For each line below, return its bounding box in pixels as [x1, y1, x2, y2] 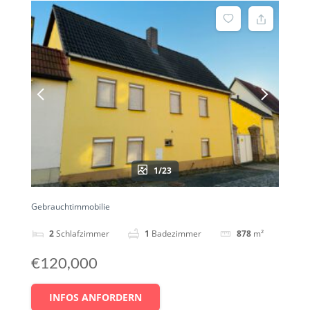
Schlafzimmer [55, 228, 109, 240]
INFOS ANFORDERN [48, 291, 142, 304]
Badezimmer [151, 228, 201, 240]
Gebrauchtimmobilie [30, 201, 110, 213]
